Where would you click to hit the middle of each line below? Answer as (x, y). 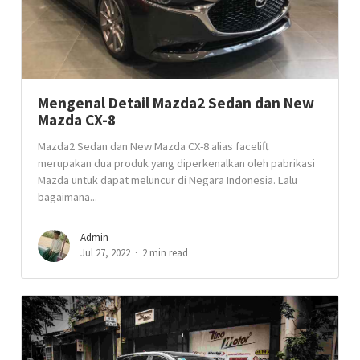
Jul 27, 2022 (106, 253)
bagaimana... (68, 197)
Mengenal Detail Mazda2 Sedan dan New (176, 103)
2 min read (166, 253)
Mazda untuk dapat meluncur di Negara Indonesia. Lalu (168, 180)
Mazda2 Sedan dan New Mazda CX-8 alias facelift (154, 146)
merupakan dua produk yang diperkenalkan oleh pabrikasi (177, 163)
